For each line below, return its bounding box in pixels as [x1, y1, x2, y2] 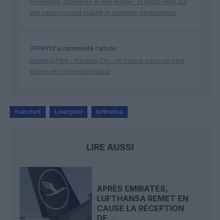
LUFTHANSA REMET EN [97, 193, 189, 203]
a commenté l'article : [56, 45, 119, 53]
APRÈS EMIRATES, [97, 183, 168, 193]
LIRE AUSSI [86, 142, 134, 153]
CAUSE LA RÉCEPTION [97, 203, 185, 213]
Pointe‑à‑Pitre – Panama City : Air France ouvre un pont [29, 57, 185, 65]
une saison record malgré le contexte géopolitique [29, 9, 176, 17]
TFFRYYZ [29, 45, 56, 53]
